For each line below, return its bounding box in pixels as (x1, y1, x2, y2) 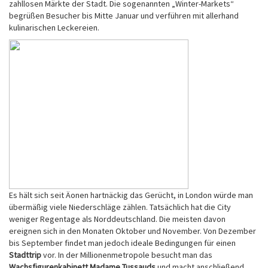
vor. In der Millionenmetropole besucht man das (41, 249, 212, 260)
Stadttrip (9, 249, 41, 260)
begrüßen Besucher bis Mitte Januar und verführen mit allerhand (9, 10, 239, 21)
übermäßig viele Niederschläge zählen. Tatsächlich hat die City (9, 202, 231, 212)
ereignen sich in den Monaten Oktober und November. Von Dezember (9, 226, 256, 236)
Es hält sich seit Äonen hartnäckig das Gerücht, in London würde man (9, 190, 253, 200)
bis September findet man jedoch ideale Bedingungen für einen (9, 237, 236, 248)
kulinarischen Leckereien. (9, 22, 99, 33)
